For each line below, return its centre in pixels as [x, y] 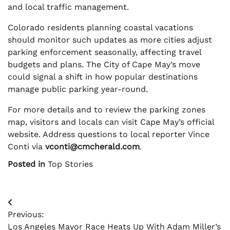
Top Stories [70, 164]
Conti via [26, 147]
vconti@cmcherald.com [92, 147]
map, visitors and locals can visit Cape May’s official [111, 122]
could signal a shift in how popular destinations [103, 77]
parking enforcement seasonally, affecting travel [104, 52]
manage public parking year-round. [78, 89]
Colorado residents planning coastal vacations [100, 28]
